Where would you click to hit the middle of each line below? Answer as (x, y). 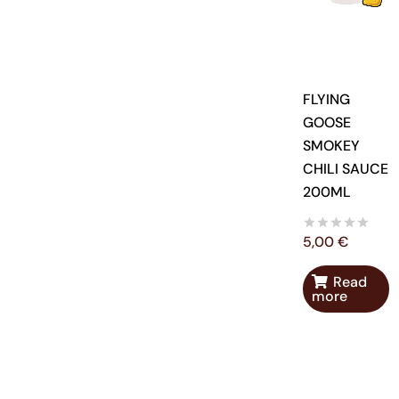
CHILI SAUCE (346, 169)
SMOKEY (332, 146)
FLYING (327, 100)
